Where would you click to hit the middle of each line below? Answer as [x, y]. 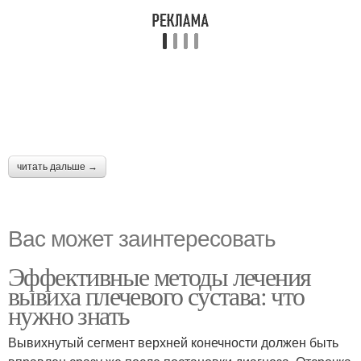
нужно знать [69, 315]
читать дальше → [57, 167]
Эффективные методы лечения [160, 276]
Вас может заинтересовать [142, 237]
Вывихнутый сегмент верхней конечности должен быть [173, 342]
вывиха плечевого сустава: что [156, 295]
